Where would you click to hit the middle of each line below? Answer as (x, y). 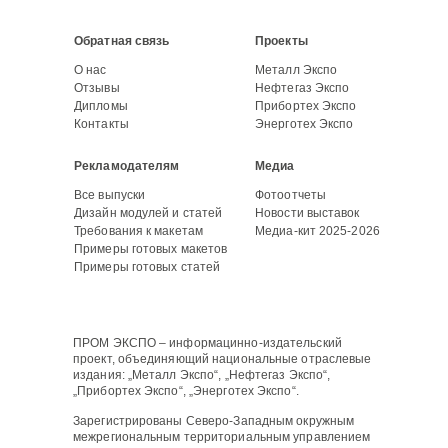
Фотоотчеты (290, 195)
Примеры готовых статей (147, 267)
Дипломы (101, 106)
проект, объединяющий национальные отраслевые (222, 359)
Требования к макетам (138, 231)
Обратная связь (122, 41)
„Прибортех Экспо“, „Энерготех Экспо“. (186, 391)
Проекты (281, 41)
